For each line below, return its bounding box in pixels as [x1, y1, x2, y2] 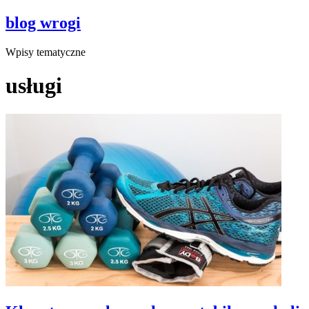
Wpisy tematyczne [6, 46, 86, 58]
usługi [6, 73, 62, 99]
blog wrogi [6, 13, 81, 32]
